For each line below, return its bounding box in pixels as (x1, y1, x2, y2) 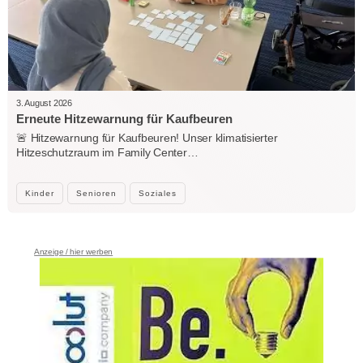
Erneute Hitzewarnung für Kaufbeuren (16, 112, 233, 126)
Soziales (139, 189, 177, 198)
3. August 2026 (16, 98, 72, 108)
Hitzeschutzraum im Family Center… (16, 146, 199, 159)
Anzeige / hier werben (34, 246, 113, 257)
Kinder (25, 189, 54, 198)
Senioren (76, 189, 117, 198)
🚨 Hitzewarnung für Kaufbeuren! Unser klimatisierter (16, 131, 278, 144)
